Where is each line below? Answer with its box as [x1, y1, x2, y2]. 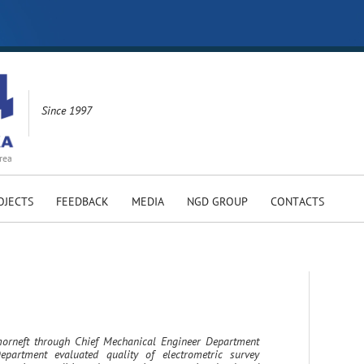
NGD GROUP [187, 193, 248, 209]
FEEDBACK [56, 193, 109, 209]
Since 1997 [41, 102, 92, 118]
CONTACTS [271, 193, 324, 209]
